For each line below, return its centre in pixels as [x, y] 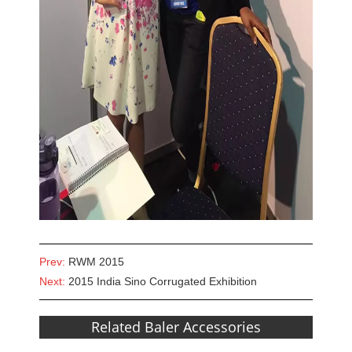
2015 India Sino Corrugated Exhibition [163, 282]
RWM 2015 [96, 262]
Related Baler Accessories [176, 327]
